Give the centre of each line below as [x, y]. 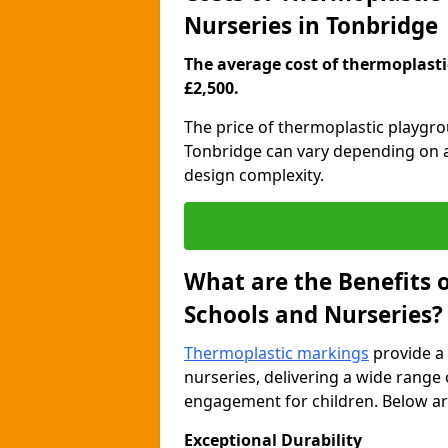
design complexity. [254, 175]
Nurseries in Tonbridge [311, 25]
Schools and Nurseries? [313, 314]
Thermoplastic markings [276, 353]
